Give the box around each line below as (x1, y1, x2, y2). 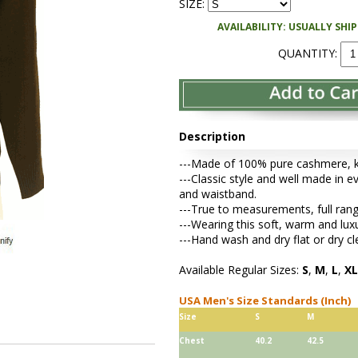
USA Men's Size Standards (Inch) (179, 293, 356, 308)
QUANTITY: (277, 45, 340, 61)
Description (179, 129, 245, 145)
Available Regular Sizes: (179, 262, 302, 278)
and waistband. (179, 186, 257, 202)
